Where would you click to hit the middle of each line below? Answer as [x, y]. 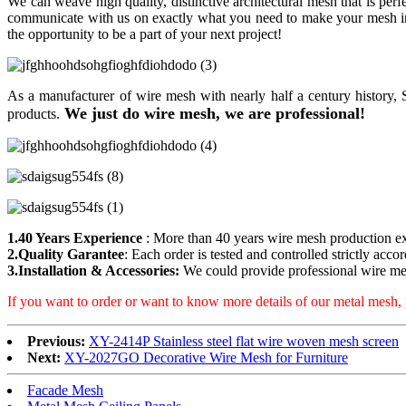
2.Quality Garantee [66, 255]
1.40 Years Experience [75, 238]
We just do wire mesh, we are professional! [213, 114]
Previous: [56, 342]
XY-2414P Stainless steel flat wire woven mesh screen [244, 342]
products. [34, 114]
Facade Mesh [65, 391]
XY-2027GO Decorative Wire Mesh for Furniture [206, 358]
